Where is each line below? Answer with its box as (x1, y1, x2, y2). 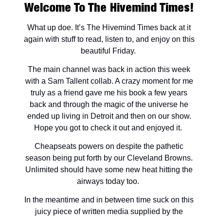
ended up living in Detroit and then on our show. (27, 112, 191, 120)
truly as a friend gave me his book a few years (31, 89, 187, 97)
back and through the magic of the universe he (30, 100, 188, 109)
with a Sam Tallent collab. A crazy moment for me (25, 77, 193, 85)
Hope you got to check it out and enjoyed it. (34, 124, 184, 132)
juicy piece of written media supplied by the (35, 207, 183, 216)
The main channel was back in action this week (28, 65, 190, 73)
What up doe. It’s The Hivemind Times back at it (27, 23, 191, 32)
